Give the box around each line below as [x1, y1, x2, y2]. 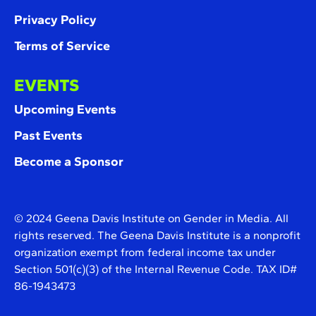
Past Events [14, 128, 83, 144]
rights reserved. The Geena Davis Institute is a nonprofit [14, 229, 300, 243]
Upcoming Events [14, 102, 116, 118]
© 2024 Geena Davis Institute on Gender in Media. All [14, 212, 288, 226]
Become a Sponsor [14, 154, 123, 170]
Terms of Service [14, 38, 110, 54]
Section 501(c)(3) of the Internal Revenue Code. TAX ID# [14, 262, 297, 276]
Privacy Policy [14, 12, 97, 28]
